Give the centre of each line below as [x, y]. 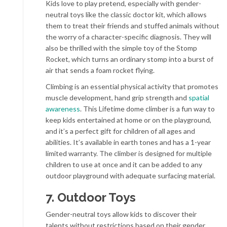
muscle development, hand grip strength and [117, 98]
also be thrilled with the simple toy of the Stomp [121, 48]
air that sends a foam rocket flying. [100, 70]
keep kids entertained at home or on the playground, [128, 120]
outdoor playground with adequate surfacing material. [130, 176]
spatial [199, 98]
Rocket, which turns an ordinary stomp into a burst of [129, 59]
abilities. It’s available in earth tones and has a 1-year [128, 142]
